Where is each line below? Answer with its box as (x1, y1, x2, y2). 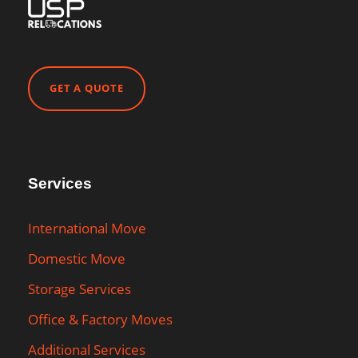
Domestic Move (28, 249, 125, 268)
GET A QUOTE (50, 80, 124, 95)
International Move (28, 218, 146, 237)
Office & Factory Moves (28, 309, 173, 328)
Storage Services (28, 279, 131, 298)
